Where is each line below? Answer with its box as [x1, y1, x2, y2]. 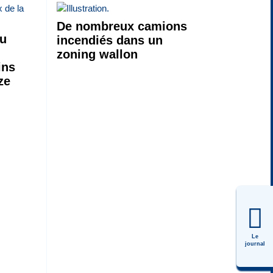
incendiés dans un [56, 33, 163, 47]
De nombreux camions [56, 19, 187, 33]
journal [244, 241, 265, 247]
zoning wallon [56, 47, 138, 61]
